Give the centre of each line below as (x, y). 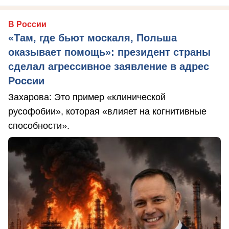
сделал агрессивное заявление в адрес (109, 67)
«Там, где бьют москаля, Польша (93, 38)
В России (27, 25)
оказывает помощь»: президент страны (109, 52)
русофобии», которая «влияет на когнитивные (107, 112)
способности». (39, 126)
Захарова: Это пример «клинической (87, 97)
